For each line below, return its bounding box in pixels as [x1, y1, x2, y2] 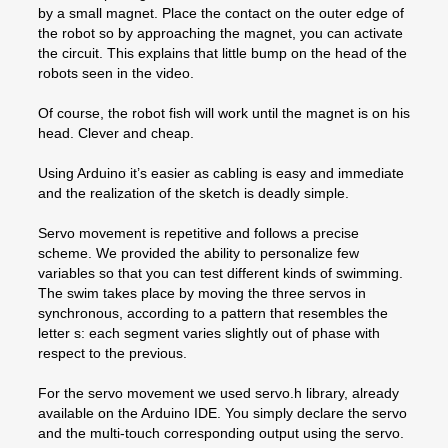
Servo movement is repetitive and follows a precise [38, 224, 359, 241]
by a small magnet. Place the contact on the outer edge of [38, 4, 404, 21]
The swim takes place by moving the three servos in [38, 284, 366, 301]
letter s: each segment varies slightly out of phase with [38, 324, 380, 341]
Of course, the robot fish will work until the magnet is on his [38, 104, 410, 121]
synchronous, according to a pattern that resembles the [38, 304, 388, 321]
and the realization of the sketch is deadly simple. [38, 184, 349, 201]
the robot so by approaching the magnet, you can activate [38, 24, 403, 41]
